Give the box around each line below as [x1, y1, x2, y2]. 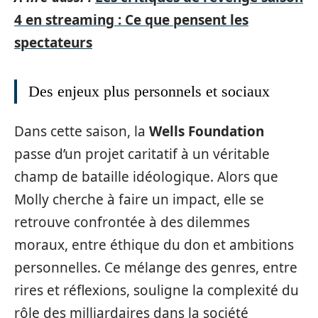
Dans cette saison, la [14, 121, 149, 141]
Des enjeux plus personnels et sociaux [28, 82, 270, 100]
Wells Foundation [149, 121, 264, 141]
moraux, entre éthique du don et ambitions [14, 235, 294, 254]
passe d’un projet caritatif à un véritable [14, 144, 270, 163]
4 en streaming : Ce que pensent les [14, 11, 248, 29]
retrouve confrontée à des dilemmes [14, 212, 250, 231]
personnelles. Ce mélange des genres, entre [14, 258, 297, 277]
